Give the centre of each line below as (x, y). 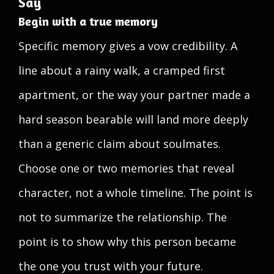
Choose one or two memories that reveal (126, 168)
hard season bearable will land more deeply (133, 119)
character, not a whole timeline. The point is (135, 193)
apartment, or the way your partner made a (134, 95)
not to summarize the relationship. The (123, 217)
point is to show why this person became (127, 242)
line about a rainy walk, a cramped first (122, 70)
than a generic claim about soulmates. (120, 144)
